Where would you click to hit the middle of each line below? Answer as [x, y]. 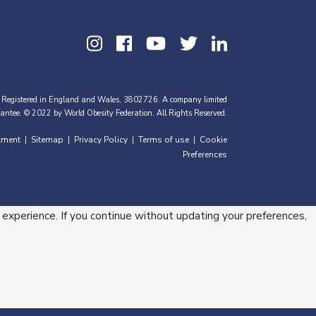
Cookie [213, 140]
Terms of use [164, 140]
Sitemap [47, 140]
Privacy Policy [101, 140]
